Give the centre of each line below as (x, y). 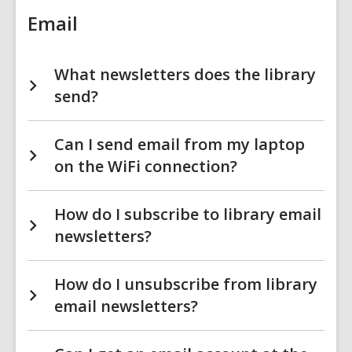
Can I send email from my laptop (180, 144)
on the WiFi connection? (146, 166)
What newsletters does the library (185, 74)
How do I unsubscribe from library (186, 284)
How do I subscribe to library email (188, 214)
